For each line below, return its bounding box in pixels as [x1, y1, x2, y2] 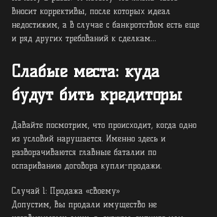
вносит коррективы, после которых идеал [12, 6, 170, 16]
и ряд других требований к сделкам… [12, 33, 156, 44]
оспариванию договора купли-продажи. [12, 161, 162, 171]
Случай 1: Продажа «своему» [12, 186, 120, 196]
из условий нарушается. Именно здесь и [12, 134, 166, 144]
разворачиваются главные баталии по [12, 147, 156, 157]
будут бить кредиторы [12, 84, 182, 105]
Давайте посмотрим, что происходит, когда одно [12, 120, 197, 130]
